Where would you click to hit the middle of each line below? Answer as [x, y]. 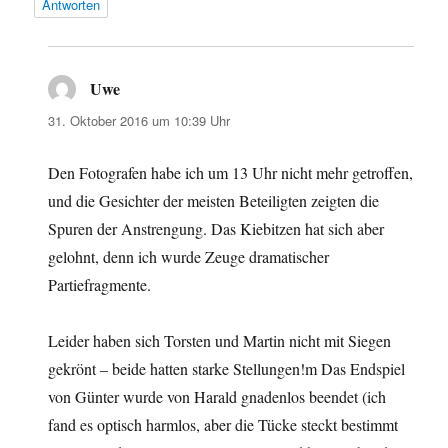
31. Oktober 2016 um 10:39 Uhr [139, 120]
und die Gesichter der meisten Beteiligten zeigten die [214, 200]
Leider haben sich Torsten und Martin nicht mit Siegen [220, 340]
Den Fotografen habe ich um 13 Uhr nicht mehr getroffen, [231, 172]
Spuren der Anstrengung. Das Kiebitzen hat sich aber [216, 228]
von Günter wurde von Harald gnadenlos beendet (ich [217, 396]
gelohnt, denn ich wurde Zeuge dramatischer [189, 256]
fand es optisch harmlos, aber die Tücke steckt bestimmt [223, 424]
